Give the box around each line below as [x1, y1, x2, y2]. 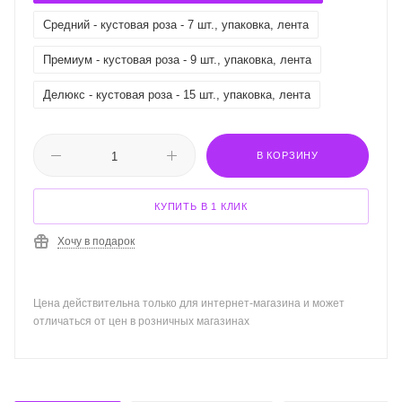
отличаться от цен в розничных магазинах [33, 315, 249, 328]
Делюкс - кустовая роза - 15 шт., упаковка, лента [43, 88, 310, 101]
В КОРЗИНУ [256, 150, 319, 161]
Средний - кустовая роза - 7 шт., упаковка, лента [43, 18, 309, 31]
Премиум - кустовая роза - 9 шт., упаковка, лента [43, 53, 311, 66]
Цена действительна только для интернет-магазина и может [33, 297, 345, 310]
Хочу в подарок [57, 235, 135, 248]
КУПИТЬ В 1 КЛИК [154, 201, 248, 212]
